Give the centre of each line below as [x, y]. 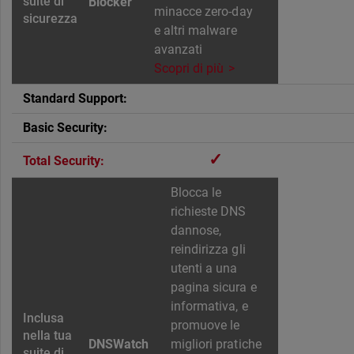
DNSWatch [119, 345]
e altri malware [196, 31]
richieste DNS [209, 212]
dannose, [196, 231]
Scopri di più [189, 69]
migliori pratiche [216, 345]
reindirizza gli [208, 250]
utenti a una [204, 269]
